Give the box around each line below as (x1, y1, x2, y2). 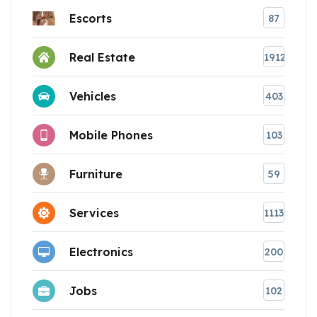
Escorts (69, 11, 112, 25)
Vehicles (69, 88, 116, 103)
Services (69, 205, 119, 220)
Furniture (69, 166, 122, 181)
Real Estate (69, 50, 135, 64)
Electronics (69, 244, 133, 259)
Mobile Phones (69, 127, 153, 142)
